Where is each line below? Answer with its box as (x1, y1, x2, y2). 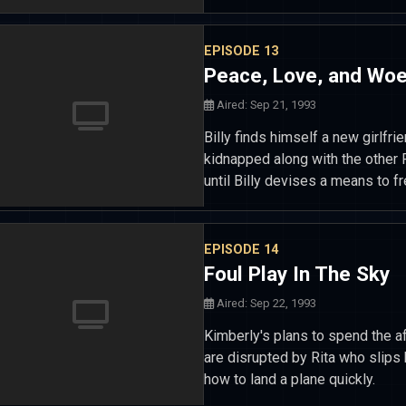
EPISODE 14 (204, 241, 278, 257)
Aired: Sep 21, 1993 (214, 98, 316, 111)
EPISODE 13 (204, 43, 278, 59)
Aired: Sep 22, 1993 (214, 295, 316, 310)
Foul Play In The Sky (204, 261, 390, 285)
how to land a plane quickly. (204, 370, 375, 388)
